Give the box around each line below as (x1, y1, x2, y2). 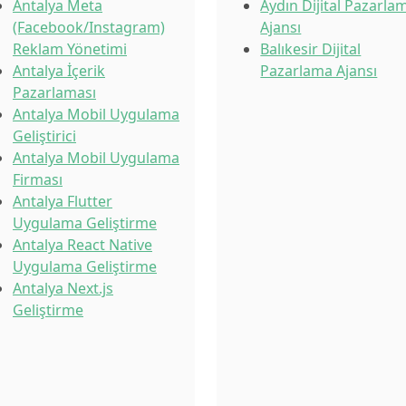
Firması (13, 169, 63, 189)
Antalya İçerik (13, 61, 105, 81)
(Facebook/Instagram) (13, 17, 165, 37)
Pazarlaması (13, 82, 96, 102)
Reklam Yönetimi (13, 39, 127, 59)
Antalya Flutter (13, 191, 112, 211)
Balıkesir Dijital (260, 39, 362, 59)
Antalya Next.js (13, 278, 113, 298)
